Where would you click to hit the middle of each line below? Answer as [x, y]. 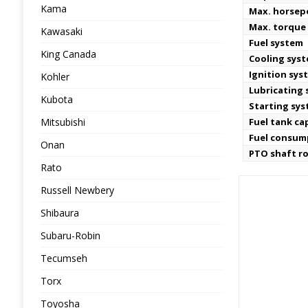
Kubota [56, 99]
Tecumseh [64, 258]
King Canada [68, 54]
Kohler [55, 77]
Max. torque [278, 27]
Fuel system [276, 43]
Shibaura [59, 213]
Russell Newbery [77, 190]
